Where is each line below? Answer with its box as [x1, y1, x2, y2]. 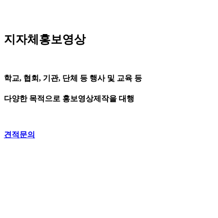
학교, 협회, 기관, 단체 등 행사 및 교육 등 [4, 73, 142, 82]
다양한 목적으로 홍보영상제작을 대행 [4, 94, 134, 103]
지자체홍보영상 [4, 33, 86, 46]
